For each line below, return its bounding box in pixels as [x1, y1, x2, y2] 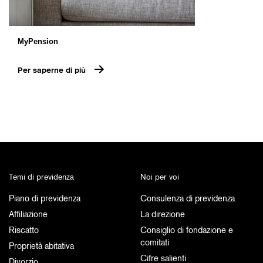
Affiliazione [9, 209, 48, 219]
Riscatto [9, 225, 39, 235]
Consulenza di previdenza [140, 193, 235, 203]
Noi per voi [140, 172, 179, 181]
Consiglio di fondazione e [140, 225, 233, 235]
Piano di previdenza [9, 193, 80, 203]
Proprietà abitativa [9, 241, 74, 251]
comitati [140, 237, 169, 247]
